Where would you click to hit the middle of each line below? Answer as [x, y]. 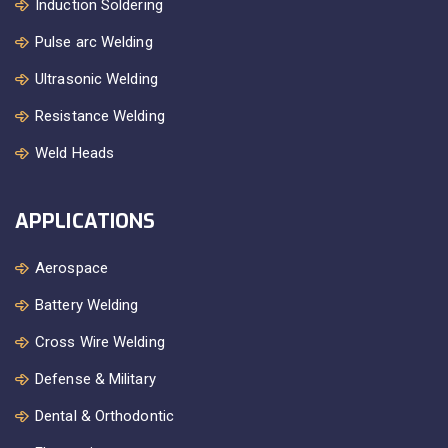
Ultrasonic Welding [96, 79]
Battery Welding [87, 305]
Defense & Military [95, 379]
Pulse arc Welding [94, 42]
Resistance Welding [100, 116]
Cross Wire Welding [100, 342]
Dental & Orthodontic [104, 416]
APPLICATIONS [85, 222]
